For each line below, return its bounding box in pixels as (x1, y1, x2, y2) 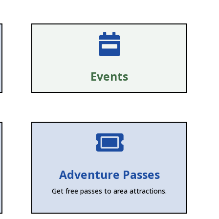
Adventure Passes (59, 167, 160, 183)
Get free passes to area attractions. (52, 186, 167, 196)
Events (90, 68, 129, 84)
